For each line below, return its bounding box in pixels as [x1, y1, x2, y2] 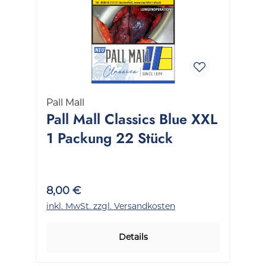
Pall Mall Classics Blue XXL [46, 109, 217, 129]
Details [118, 231, 148, 242]
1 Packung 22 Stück [46, 128, 173, 148]
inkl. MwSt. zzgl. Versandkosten [46, 200, 175, 211]
